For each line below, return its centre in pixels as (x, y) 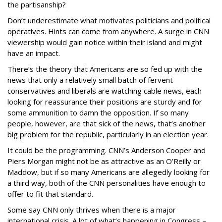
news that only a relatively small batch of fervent (90, 80)
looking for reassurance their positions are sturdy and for (105, 102)
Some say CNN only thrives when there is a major (92, 210)
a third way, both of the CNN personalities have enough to (107, 183)
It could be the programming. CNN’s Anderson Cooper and (107, 150)
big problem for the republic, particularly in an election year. (108, 134)
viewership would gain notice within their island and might (105, 42)
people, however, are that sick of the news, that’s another (107, 123)
